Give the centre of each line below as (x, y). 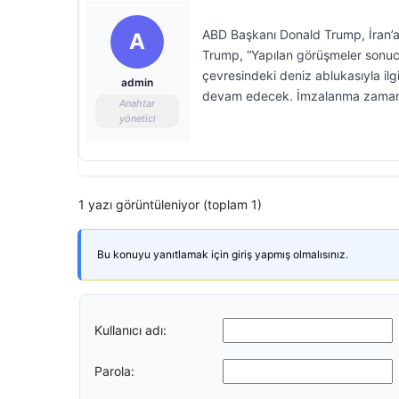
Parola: (114, 370)
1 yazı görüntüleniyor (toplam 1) (170, 204)
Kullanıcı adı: (130, 330)
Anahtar (137, 103)
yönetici (137, 118)
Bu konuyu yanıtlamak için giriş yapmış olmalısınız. (223, 254)
